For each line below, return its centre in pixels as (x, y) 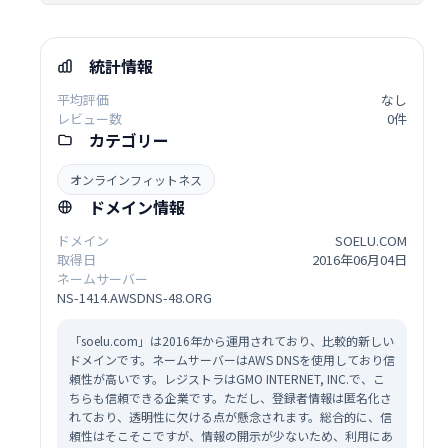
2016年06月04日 (359, 260)
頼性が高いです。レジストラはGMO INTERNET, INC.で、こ (227, 379)
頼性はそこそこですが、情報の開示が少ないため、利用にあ (231, 436)
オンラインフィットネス (136, 180)
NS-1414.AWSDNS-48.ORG (134, 298)
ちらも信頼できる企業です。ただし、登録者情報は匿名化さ (230, 398)
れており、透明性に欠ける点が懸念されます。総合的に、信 (230, 417)
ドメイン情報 (137, 207)
